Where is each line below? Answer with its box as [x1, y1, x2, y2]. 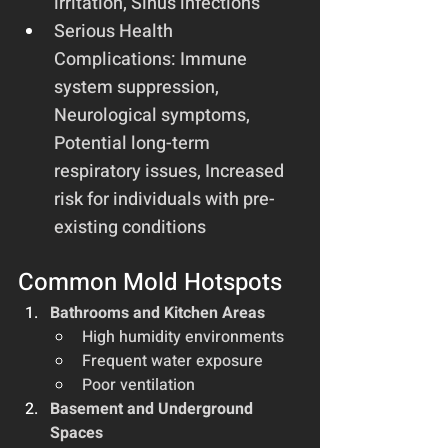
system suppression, [54, 73, 223, 101]
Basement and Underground [50, 396, 257, 421]
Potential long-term [54, 129, 214, 157]
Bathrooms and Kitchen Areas [50, 300, 265, 325]
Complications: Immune [54, 45, 251, 73]
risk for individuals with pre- [54, 185, 275, 213]
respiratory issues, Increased [54, 157, 288, 185]
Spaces [50, 420, 103, 445]
